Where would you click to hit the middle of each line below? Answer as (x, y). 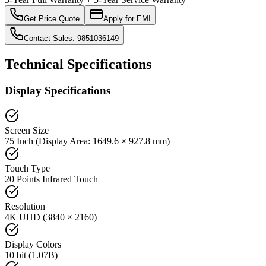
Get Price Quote (52, 19)
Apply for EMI (127, 19)
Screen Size (27, 130)
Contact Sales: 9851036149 (71, 39)
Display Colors (33, 244)
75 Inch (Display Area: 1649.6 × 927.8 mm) (87, 141)
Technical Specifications (78, 64)
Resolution (25, 206)
